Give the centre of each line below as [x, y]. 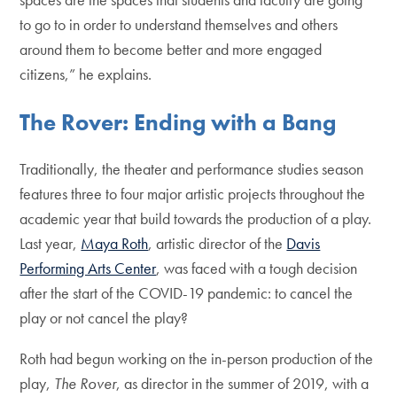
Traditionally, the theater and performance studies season [192, 169]
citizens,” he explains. [88, 74]
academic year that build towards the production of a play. [196, 219]
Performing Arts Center [88, 269]
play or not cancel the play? [104, 318]
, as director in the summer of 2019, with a [243, 384]
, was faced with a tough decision [257, 269]
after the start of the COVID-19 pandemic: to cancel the [187, 293]
